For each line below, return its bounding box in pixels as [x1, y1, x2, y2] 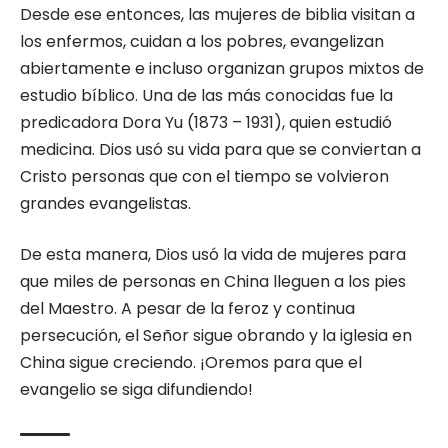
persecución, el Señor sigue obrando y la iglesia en [20, 324, 412, 347]
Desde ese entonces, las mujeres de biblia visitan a [20, 3, 415, 26]
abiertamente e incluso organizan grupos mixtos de [20, 57, 424, 80]
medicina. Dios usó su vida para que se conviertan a [20, 138, 421, 161]
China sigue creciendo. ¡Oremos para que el [20, 351, 362, 374]
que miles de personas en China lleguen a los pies [20, 270, 406, 293]
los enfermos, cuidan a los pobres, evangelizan [20, 30, 384, 53]
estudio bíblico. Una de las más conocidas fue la [20, 84, 393, 107]
